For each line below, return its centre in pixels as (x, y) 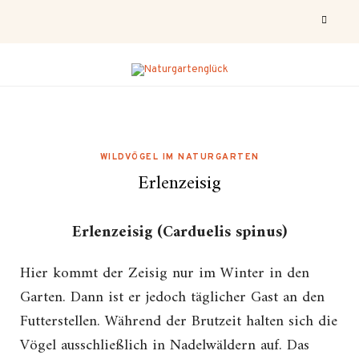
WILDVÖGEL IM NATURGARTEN (179, 157)
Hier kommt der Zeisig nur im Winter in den (165, 274)
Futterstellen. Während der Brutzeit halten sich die (179, 322)
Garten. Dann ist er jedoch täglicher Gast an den (172, 298)
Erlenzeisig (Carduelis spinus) (179, 233)
